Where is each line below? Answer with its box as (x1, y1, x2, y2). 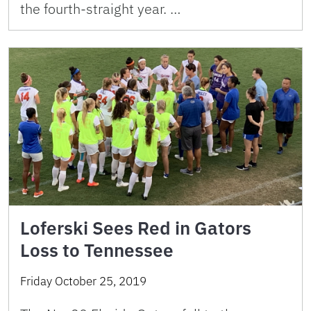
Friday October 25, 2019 (20, 273, 146, 289)
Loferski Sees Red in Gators (20, 215, 251, 239)
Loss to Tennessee (20, 237, 174, 262)
